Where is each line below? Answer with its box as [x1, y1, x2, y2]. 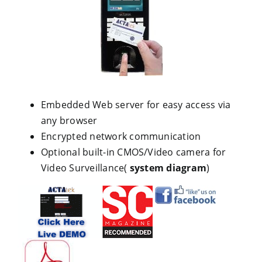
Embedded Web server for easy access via [40, 98, 231, 111]
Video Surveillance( [40, 161, 130, 174]
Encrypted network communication [40, 130, 201, 143]
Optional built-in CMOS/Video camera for [40, 146, 226, 158]
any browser [40, 114, 98, 127]
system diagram [129, 161, 207, 174]
